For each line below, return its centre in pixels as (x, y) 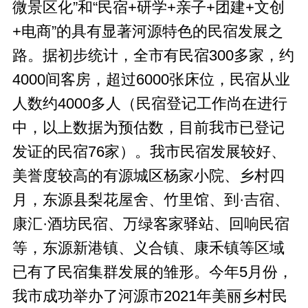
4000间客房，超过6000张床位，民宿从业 (151, 79)
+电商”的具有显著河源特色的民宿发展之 (147, 31)
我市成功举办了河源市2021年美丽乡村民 (150, 296)
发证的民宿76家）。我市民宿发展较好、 (149, 152)
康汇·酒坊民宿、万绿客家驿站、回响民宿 (151, 224)
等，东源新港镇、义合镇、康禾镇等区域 (148, 248)
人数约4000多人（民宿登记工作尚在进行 (150, 103)
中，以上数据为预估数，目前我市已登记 (148, 128)
